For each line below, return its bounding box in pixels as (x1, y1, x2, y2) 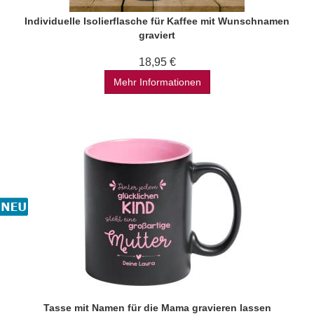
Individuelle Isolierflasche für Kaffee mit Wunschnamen (25, 15, 289, 27)
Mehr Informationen (113, 76, 201, 88)
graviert (139, 29, 175, 41)
